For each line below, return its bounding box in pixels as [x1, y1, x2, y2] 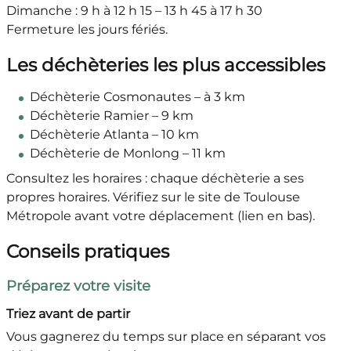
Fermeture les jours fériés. [5, 22, 168, 38]
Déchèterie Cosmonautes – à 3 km [29, 89, 245, 105]
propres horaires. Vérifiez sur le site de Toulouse [5, 190, 300, 205]
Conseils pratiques [5, 241, 169, 263]
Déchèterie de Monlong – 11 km [29, 146, 226, 161]
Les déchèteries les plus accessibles [5, 54, 325, 77]
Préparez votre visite [5, 277, 150, 295]
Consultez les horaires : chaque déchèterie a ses [5, 171, 304, 186]
